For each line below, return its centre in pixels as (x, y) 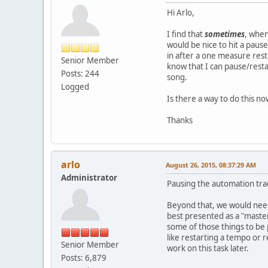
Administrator (89, 178)
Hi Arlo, (181, 13)
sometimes (225, 34)
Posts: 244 (80, 73)
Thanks (180, 121)
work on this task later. (208, 249)
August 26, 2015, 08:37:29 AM (211, 165)
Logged (75, 86)
